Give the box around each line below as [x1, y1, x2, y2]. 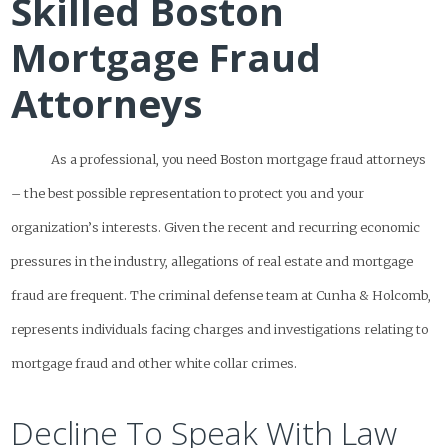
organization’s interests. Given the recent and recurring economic [11, 218, 421, 235]
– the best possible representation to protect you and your [11, 184, 365, 201]
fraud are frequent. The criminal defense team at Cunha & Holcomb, [11, 286, 432, 303]
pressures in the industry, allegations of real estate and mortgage [11, 252, 414, 269]
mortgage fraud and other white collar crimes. [11, 354, 298, 371]
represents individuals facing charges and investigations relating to [11, 320, 429, 337]
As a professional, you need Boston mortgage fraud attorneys [51, 150, 427, 167]
